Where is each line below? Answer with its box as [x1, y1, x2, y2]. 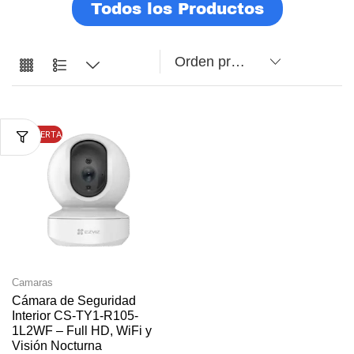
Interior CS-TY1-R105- [12, 309, 138, 323]
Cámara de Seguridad [12, 294, 136, 308]
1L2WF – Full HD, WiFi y [12, 324, 152, 338]
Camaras [12, 277, 53, 289]
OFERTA [28, 129, 62, 140]
